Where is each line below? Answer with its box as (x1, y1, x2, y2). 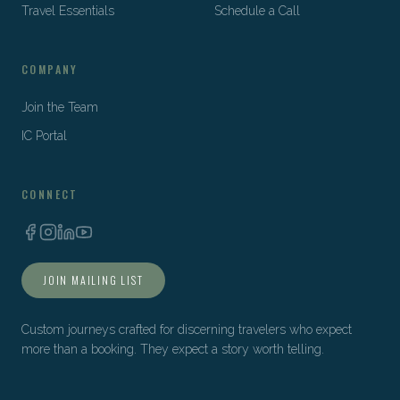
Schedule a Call (214, 3, 300, 18)
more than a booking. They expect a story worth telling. (21, 341, 324, 356)
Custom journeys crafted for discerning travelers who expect (21, 321, 352, 337)
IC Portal (21, 128, 67, 143)
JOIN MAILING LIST (43, 271, 144, 287)
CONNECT (21, 186, 79, 202)
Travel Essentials (21, 3, 114, 18)
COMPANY (21, 61, 79, 77)
